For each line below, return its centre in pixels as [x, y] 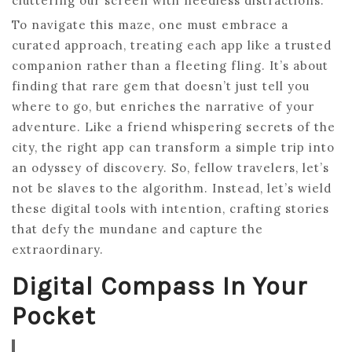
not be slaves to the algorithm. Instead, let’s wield [172, 188]
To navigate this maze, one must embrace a [150, 24]
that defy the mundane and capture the [137, 229]
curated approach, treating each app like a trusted [172, 45]
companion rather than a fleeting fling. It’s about [170, 65]
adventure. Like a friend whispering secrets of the [174, 126]
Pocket [54, 316]
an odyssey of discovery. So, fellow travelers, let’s [170, 167]
